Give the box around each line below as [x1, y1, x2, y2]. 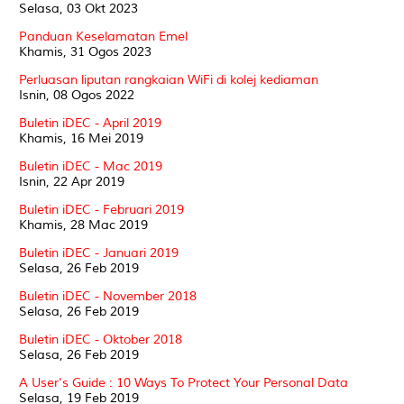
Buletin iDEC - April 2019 [19, 115, 161, 131]
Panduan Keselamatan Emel [19, 28, 188, 44]
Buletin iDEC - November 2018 [19, 288, 197, 304]
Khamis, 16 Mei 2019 [19, 130, 143, 146]
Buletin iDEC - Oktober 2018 [19, 331, 182, 347]
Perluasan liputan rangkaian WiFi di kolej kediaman [19, 71, 318, 87]
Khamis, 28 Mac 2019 [19, 216, 148, 233]
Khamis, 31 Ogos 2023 [19, 43, 151, 60]
